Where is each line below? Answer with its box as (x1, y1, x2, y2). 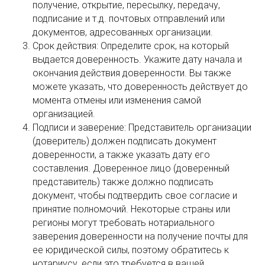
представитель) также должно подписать (33, 176, 214, 188)
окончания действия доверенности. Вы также (33, 67, 231, 79)
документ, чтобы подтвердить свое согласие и (33, 190, 237, 201)
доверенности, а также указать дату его (33, 149, 210, 160)
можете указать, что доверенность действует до (33, 81, 248, 92)
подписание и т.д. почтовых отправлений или (33, 13, 225, 24)
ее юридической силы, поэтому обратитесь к (33, 244, 229, 256)
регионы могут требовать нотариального (33, 217, 215, 228)
